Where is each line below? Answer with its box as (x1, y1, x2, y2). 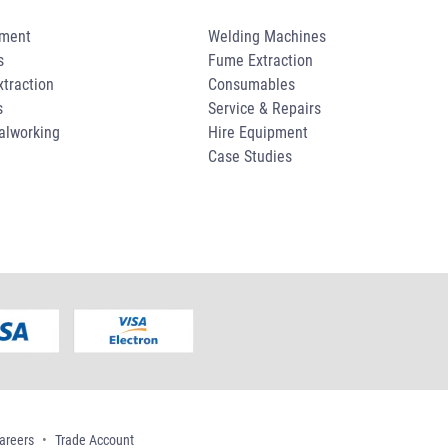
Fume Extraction (207, 51, 313, 71)
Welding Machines (207, 27, 326, 47)
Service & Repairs (207, 99, 321, 119)
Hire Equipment (207, 123, 308, 143)
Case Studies (207, 147, 292, 167)
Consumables (207, 75, 295, 95)
